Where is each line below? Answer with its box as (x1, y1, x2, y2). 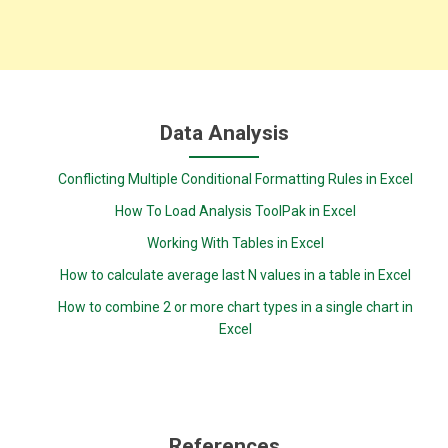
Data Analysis (159, 121, 289, 145)
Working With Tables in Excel (146, 235, 324, 251)
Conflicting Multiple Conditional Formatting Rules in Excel (57, 171, 413, 187)
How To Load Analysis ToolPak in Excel (114, 203, 356, 219)
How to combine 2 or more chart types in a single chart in (57, 299, 413, 315)
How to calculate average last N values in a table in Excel (59, 267, 411, 283)
